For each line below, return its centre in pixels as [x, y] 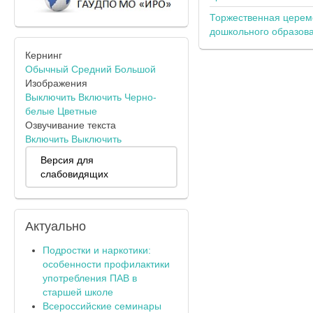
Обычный [47, 69]
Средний [92, 69]
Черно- [140, 97]
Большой [135, 69]
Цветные [77, 111]
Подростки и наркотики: [97, 250]
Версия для [67, 160]
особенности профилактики [106, 264]
